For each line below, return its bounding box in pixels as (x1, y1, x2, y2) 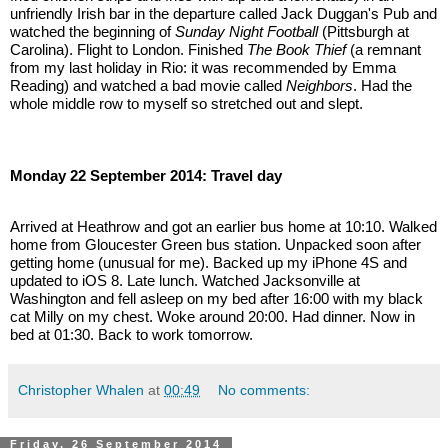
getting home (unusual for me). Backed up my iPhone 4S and (10, 253, 407, 271)
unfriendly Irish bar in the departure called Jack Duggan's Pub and (10, 5, 437, 23)
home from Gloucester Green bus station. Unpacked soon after (10, 235, 421, 253)
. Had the (353, 77, 412, 95)
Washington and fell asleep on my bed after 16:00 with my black (10, 289, 423, 307)
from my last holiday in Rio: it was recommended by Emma (10, 59, 396, 77)
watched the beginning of (10, 23, 175, 41)
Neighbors (286, 77, 353, 95)
